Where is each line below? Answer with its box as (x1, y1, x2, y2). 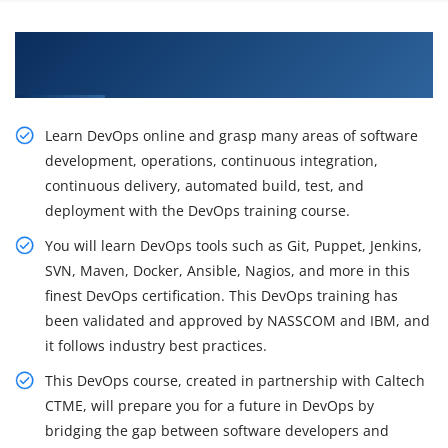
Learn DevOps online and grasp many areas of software (45, 126, 418, 146)
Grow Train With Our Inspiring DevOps (15, 34, 347, 59)
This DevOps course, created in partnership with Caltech (45, 371, 425, 391)
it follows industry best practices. (45, 336, 267, 356)
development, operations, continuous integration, (45, 151, 378, 171)
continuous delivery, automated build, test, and (45, 176, 364, 196)
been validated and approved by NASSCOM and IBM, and (45, 311, 430, 331)
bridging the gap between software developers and (45, 421, 389, 441)
